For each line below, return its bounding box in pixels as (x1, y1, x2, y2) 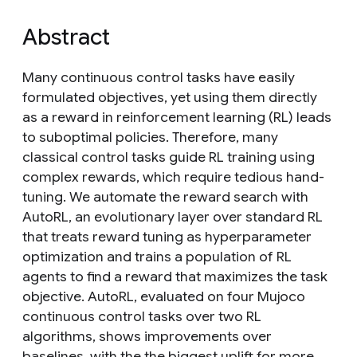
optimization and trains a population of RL (22, 248, 292, 265)
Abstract (22, 23, 110, 51)
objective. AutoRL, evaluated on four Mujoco (22, 288, 305, 305)
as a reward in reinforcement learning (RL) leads (22, 108, 331, 126)
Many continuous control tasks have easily (22, 69, 295, 86)
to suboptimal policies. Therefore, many (22, 128, 278, 146)
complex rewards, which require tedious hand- (22, 168, 324, 186)
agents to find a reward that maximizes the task (22, 268, 328, 285)
